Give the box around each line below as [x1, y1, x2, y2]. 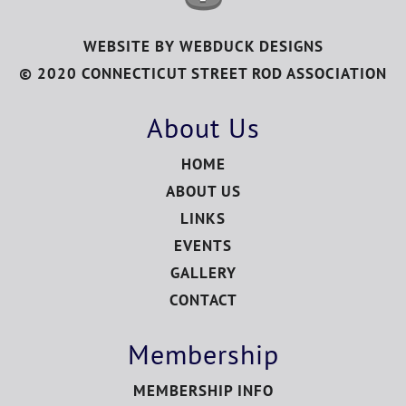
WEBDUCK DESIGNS [179, 36, 324, 56]
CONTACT [169, 290, 237, 310]
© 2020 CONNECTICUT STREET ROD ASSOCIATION [19, 63, 387, 83]
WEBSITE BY [82, 36, 179, 56]
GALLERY [169, 263, 237, 283]
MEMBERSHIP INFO [132, 381, 274, 401]
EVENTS [174, 236, 232, 256]
